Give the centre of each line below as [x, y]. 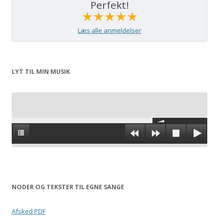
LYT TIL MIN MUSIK [41, 71]
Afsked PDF [29, 211]
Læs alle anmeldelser [109, 30]
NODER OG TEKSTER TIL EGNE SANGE [68, 187]
